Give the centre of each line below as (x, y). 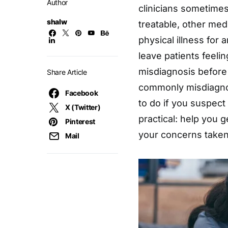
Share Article (67, 72)
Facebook (82, 93)
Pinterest (80, 121)
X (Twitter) (83, 107)
